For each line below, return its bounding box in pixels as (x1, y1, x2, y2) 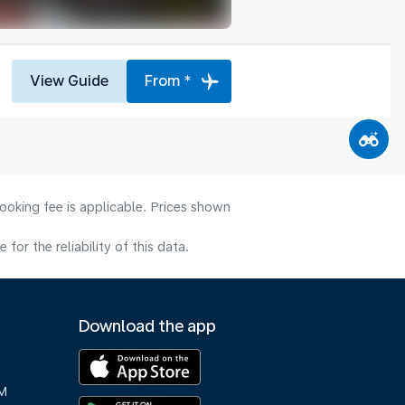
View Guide (30, 71, 108, 89)
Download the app (79, 316, 217, 335)
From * (145, 71, 192, 89)
